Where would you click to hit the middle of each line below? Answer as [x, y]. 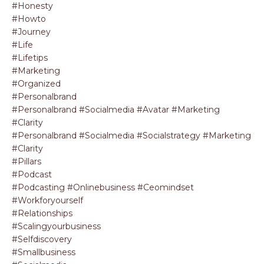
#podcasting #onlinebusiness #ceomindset [103, 187]
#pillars [27, 161]
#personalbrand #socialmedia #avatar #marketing [116, 110]
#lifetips [30, 58]
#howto [29, 19]
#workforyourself [47, 200]
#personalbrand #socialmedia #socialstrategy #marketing [131, 136]
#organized [36, 84]
